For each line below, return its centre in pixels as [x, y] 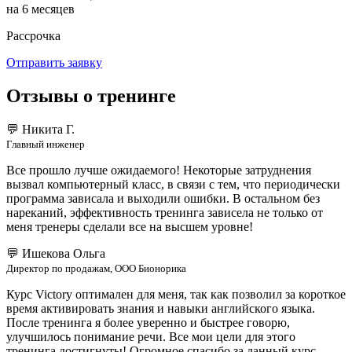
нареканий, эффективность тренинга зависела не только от [165, 212]
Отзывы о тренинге [91, 95]
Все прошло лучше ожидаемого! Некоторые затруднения [159, 170]
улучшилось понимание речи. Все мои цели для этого [151, 336]
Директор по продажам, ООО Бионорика [96, 268]
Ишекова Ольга [64, 253]
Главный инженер [46, 144]
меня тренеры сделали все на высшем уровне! [130, 226]
